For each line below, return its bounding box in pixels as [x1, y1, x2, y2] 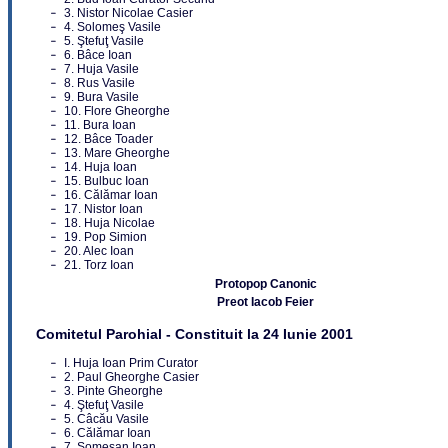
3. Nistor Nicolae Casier [64, 6, 193, 21]
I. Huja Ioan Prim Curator [64, 356, 198, 371]
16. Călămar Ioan [64, 188, 158, 203]
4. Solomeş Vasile [64, 20, 161, 35]
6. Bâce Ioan [64, 48, 132, 63]
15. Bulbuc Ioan [64, 174, 149, 189]
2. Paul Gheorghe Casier [64, 370, 199, 385]
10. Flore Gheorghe [64, 104, 170, 119]
